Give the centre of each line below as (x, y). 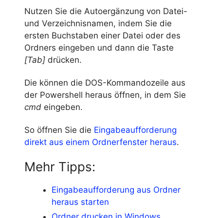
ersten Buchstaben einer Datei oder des (102, 36)
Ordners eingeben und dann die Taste (99, 48)
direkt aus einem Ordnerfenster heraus (100, 142)
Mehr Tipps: (60, 167)
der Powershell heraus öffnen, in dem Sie (105, 95)
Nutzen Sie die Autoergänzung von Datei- (106, 11)
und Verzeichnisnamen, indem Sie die (98, 23)
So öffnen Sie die (59, 130)
